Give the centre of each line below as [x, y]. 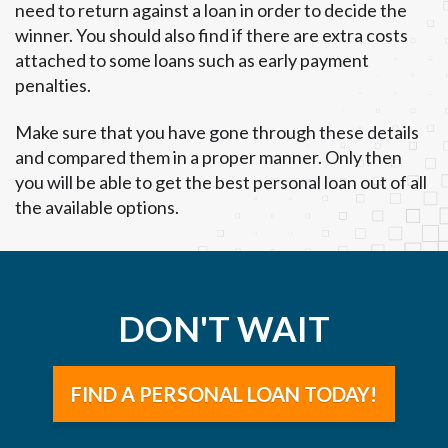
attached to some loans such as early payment [192, 60]
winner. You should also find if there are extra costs [211, 35]
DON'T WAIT [224, 328]
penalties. [53, 85]
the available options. [97, 206]
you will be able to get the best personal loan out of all [221, 181]
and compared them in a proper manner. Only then [208, 156]
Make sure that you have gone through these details [217, 131]
